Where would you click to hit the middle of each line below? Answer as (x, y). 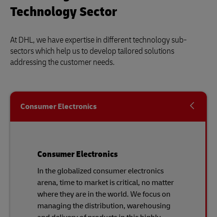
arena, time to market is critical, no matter (106, 183)
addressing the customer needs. (62, 62)
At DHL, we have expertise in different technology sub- (99, 40)
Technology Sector (64, 12)
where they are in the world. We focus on (104, 194)
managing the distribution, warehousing (104, 206)
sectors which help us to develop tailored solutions (92, 51)
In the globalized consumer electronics (101, 171)
